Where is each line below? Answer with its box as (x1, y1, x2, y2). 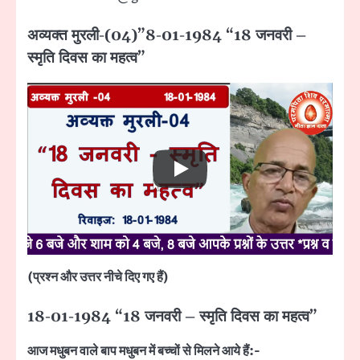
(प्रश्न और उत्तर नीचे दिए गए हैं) (27, 268, 169, 286)
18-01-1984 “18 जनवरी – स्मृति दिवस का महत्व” (27, 307, 317, 326)
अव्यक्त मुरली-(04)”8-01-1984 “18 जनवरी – (27, 26, 306, 45)
